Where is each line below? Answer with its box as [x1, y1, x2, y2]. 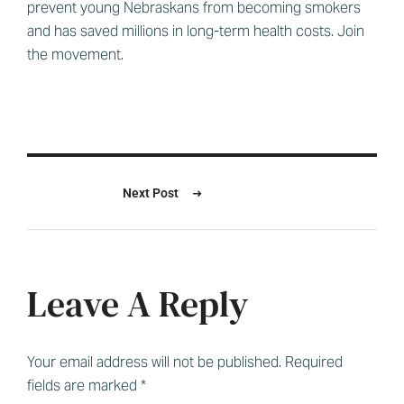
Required [285, 353, 343, 372]
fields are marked [27, 376, 141, 396]
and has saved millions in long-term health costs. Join [27, 22, 364, 41]
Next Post [123, 186, 181, 201]
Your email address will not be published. [27, 353, 281, 372]
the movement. [27, 45, 124, 65]
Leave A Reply [27, 280, 248, 329]
